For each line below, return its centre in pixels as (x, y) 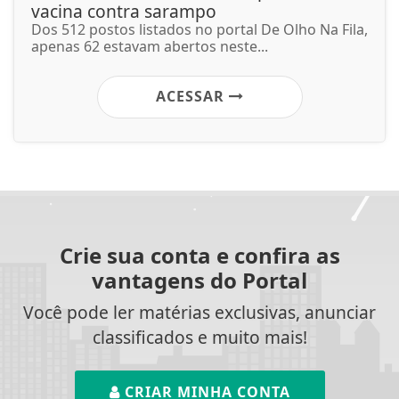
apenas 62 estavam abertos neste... (150, 47)
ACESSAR (192, 97)
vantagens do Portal (199, 281)
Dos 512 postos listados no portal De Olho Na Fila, (199, 30)
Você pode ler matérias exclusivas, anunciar (199, 313)
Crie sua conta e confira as (199, 256)
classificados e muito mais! (199, 338)
